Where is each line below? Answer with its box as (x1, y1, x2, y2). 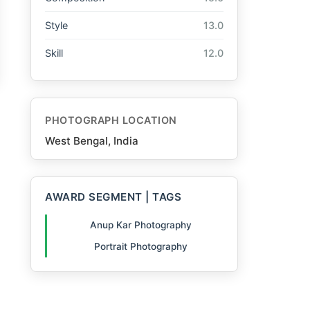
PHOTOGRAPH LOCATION (45, 114, 177, 127)
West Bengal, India (45, 134, 138, 148)
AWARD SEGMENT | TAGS (45, 190, 181, 204)
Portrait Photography (94, 240, 188, 252)
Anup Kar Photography (90, 219, 192, 231)
